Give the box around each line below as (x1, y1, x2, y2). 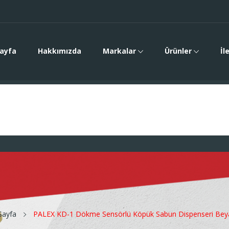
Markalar (103, 46, 136, 56)
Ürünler (165, 46, 192, 56)
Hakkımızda (38, 46, 81, 56)
